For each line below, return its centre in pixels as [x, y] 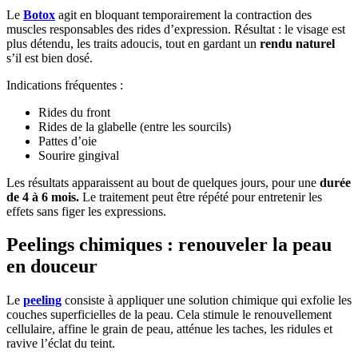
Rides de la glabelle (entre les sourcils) [135, 126]
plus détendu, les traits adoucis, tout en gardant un [133, 43]
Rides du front [74, 112]
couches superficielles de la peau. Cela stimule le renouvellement [169, 315]
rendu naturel [297, 43]
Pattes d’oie [68, 141]
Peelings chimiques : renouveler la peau [169, 245]
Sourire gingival [79, 155]
